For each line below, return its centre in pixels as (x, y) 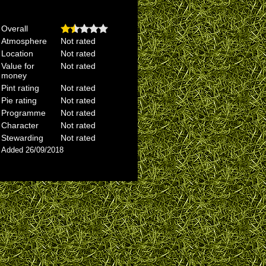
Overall (15, 28)
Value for (18, 66)
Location (17, 53)
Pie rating (19, 100)
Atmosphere (24, 41)
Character (20, 125)
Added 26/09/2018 (32, 150)
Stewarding (22, 138)
